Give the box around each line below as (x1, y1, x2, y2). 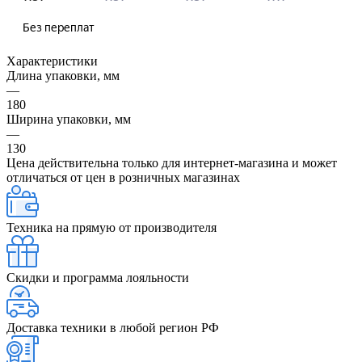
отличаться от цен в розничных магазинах (6, 170, 240, 184)
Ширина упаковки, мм (6, 112, 131, 126)
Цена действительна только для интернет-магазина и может (6, 155, 337, 170)
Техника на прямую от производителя (6, 220, 217, 234)
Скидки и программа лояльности (6, 270, 189, 284)
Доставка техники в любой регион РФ (6, 320, 219, 335)
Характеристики (6, 53, 98, 68)
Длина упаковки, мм (6, 68, 120, 82)
